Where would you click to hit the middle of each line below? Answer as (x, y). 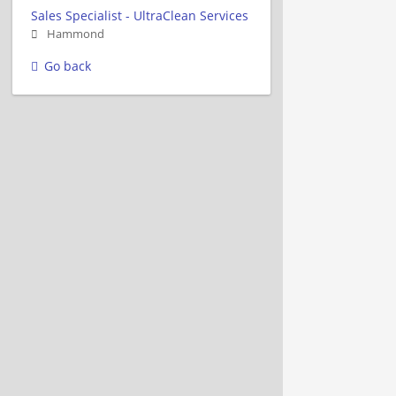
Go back (68, 65)
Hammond (76, 34)
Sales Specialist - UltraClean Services (140, 15)
